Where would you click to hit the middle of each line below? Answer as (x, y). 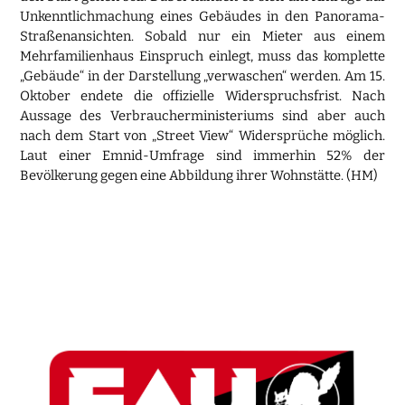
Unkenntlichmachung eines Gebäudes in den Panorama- (202, 16)
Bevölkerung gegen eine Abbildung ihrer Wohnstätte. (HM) (199, 175)
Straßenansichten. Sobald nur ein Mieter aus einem (202, 36)
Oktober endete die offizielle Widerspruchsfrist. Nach (202, 95)
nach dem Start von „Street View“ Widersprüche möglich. (202, 135)
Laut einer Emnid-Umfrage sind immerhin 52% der (202, 155)
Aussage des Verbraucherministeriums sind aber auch (202, 115)
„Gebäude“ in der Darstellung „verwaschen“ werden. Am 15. (202, 75)
